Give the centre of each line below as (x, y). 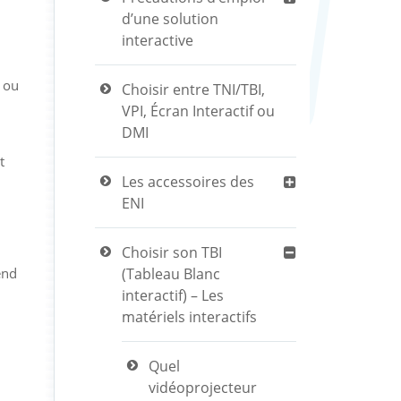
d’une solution (170, 19)
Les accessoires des (188, 182)
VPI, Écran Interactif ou (198, 111)
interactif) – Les (173, 295)
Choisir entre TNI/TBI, (193, 90)
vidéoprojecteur (203, 388)
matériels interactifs (189, 317)
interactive (158, 40)
